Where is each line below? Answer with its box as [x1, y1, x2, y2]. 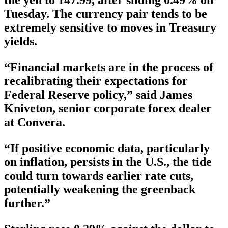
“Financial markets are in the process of [4, 60, 213, 74]
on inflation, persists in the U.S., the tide [4, 155, 212, 168]
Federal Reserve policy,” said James [4, 88, 192, 101]
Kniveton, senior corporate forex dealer [4, 101, 212, 115]
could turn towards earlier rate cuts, [4, 168, 193, 182]
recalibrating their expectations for [4, 74, 188, 88]
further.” [4, 196, 50, 210]
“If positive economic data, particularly [4, 141, 210, 155]
